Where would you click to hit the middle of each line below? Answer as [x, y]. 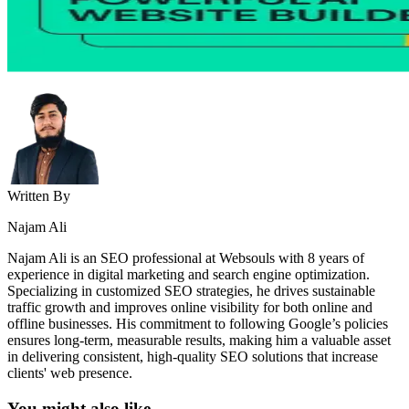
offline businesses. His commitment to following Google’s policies [198, 324]
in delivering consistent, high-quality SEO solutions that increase [193, 357]
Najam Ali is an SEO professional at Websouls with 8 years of [186, 258]
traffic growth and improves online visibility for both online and [190, 308]
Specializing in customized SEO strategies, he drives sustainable [191, 291]
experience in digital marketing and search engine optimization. [189, 275]
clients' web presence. [70, 373]
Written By [39, 196]
